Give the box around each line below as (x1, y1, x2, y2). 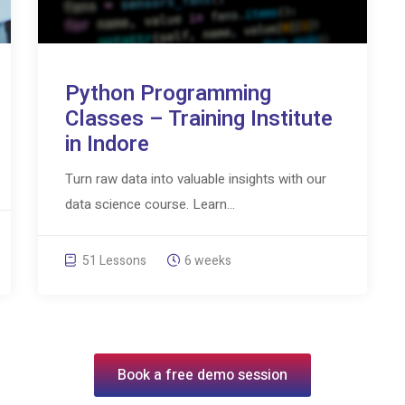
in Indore (65, 127, 150, 160)
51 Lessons (80, 250, 147, 270)
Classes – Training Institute (65, 102, 334, 135)
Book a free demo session (118, 363, 287, 386)
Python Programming (65, 77, 272, 109)
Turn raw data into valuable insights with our (65, 168, 327, 189)
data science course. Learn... (65, 193, 236, 214)
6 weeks (184, 250, 232, 270)
